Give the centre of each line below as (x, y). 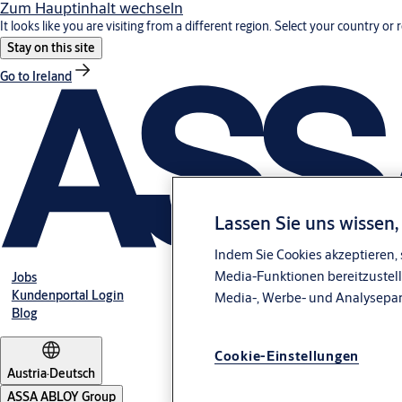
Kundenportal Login (67, 296)
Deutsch (72, 374)
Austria (27, 374)
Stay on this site (51, 48)
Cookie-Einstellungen (287, 356)
